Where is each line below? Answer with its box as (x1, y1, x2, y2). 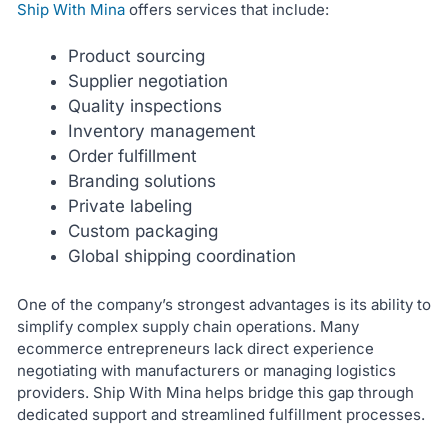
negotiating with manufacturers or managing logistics (16, 361, 396, 381)
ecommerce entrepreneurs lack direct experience (16, 339, 374, 359)
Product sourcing (67, 45, 205, 66)
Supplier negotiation (67, 70, 228, 91)
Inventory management (67, 120, 256, 141)
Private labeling (67, 195, 192, 216)
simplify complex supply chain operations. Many (16, 317, 359, 337)
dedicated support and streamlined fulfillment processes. (16, 405, 425, 425)
